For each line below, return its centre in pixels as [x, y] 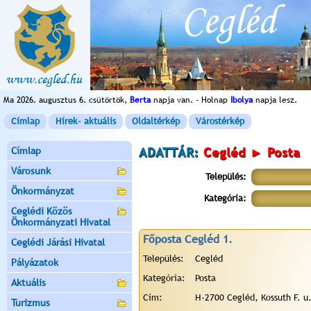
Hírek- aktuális [86, 121]
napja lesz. [275, 100]
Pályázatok [35, 262]
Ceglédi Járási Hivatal [58, 242]
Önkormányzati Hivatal [61, 222]
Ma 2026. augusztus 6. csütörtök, [67, 100]
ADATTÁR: [171, 152]
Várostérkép [220, 121]
